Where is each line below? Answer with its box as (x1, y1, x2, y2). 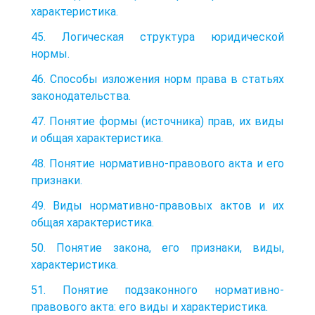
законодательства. (31, 89, 131, 103)
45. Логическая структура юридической (31, 30, 284, 44)
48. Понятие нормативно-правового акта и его (31, 156, 284, 170)
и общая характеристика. (31, 131, 163, 145)
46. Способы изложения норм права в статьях (31, 72, 284, 86)
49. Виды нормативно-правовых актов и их (31, 198, 284, 212)
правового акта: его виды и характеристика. (31, 300, 268, 314)
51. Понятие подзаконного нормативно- (31, 283, 284, 297)
